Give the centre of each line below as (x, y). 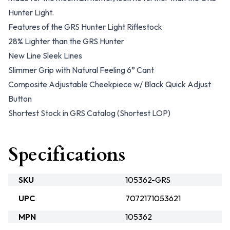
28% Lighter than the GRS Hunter (66, 41)
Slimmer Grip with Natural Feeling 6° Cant (81, 70)
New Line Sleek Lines (45, 55)
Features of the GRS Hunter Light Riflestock (85, 27)
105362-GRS (148, 180)
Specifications (67, 155)
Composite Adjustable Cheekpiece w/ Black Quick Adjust (110, 84)
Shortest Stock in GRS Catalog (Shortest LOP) (89, 113)
